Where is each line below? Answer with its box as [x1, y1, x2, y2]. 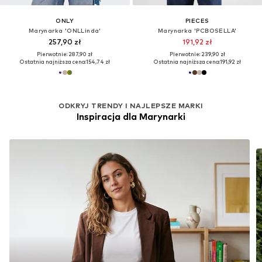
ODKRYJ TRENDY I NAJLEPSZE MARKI [58, 101, 204, 111]
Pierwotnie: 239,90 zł [169, 50, 225, 57]
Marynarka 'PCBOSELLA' [158, 26, 237, 34]
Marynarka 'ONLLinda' [28, 26, 101, 34]
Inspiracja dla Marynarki [76, 111, 185, 123]
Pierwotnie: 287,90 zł [37, 50, 93, 57]
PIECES [185, 16, 209, 24]
